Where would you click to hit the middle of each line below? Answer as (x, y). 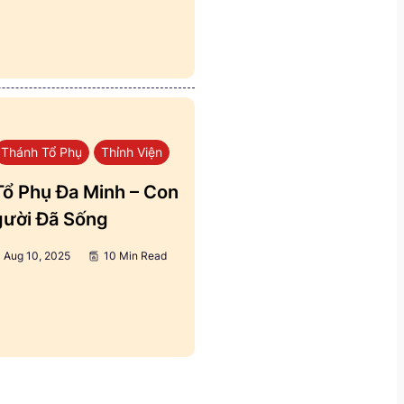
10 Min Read (135, 255)
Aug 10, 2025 (37, 255)
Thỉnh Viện (132, 151)
